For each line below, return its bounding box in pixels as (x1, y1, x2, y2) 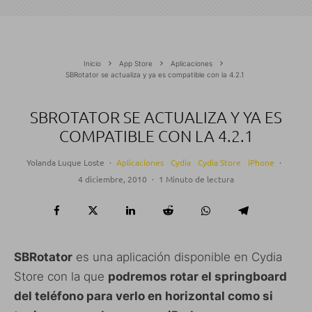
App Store (119, 59, 153, 68)
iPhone (247, 157, 274, 169)
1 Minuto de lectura (159, 173, 234, 185)
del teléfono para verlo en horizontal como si (14, 289, 273, 304)
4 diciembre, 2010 (78, 173, 147, 185)
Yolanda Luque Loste (26, 157, 104, 169)
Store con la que (14, 270, 108, 284)
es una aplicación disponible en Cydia (72, 250, 282, 265)
